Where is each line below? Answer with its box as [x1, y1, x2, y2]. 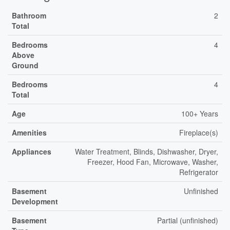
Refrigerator [179, 167, 218, 177]
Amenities [12, 127, 47, 138]
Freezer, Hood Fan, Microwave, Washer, [87, 157, 218, 167]
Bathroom [12, 10, 46, 21]
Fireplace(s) [179, 127, 218, 138]
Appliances [12, 146, 51, 157]
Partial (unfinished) [157, 215, 218, 225]
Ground [12, 60, 39, 70]
